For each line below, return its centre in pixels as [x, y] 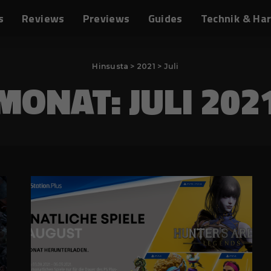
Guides [165, 18]
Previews [106, 18]
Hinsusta [110, 66]
